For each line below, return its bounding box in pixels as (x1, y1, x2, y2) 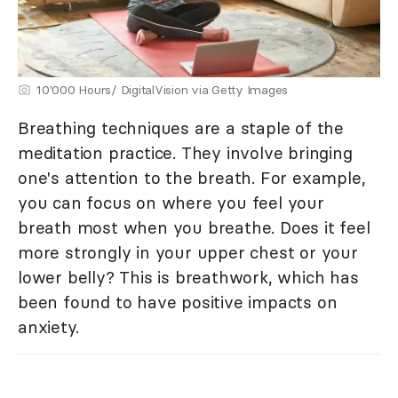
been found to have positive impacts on (18, 291, 338, 314)
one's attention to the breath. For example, (18, 167, 366, 189)
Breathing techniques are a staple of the (18, 117, 344, 139)
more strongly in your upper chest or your (18, 242, 358, 264)
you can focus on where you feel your (18, 192, 324, 214)
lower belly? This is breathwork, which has (18, 267, 359, 289)
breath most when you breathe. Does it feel (18, 217, 370, 239)
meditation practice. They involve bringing (18, 142, 353, 164)
